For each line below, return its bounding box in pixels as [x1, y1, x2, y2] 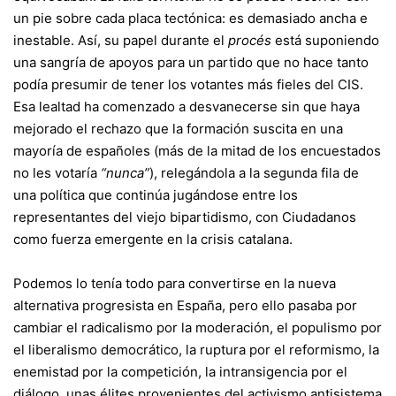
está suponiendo [271, 31, 379, 49]
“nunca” [101, 164, 149, 181]
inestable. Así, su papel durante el [13, 31, 228, 49]
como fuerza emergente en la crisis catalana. [13, 230, 293, 247]
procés [228, 31, 271, 49]
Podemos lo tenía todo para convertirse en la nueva [13, 274, 336, 292]
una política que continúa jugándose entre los [13, 186, 298, 203]
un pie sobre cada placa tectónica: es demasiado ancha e [13, 9, 368, 27]
